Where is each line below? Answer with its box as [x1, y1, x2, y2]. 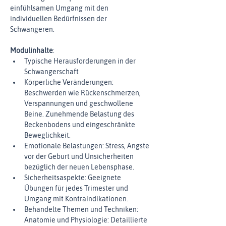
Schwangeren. [10, 25, 54, 33]
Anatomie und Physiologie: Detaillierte [24, 216, 149, 224]
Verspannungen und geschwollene [24, 99, 135, 107]
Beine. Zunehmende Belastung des [24, 110, 136, 118]
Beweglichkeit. [24, 131, 71, 139]
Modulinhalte [10, 46, 53, 54]
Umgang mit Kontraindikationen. [24, 195, 128, 203]
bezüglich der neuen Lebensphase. [24, 163, 134, 171]
